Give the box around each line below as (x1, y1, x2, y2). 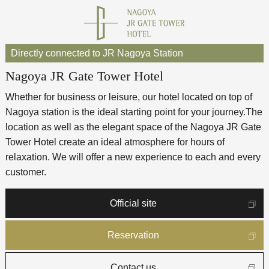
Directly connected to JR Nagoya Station (10, 48, 183, 59)
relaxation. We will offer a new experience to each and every (5, 152, 261, 163)
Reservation (107, 230, 160, 241)
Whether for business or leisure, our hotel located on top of (5, 92, 252, 103)
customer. (5, 167, 46, 178)
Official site (110, 198, 157, 209)
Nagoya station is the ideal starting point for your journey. (5, 107, 246, 118)
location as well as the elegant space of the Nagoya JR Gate (5, 122, 261, 133)
